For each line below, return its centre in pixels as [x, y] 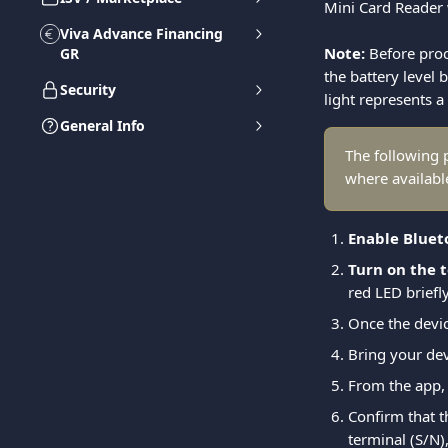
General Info [102, 125]
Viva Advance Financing [141, 33]
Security [88, 89]
